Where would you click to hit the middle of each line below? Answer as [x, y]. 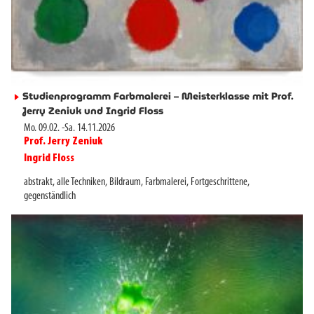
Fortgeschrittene [219, 183]
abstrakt [38, 183]
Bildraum [125, 183]
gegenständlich [50, 197]
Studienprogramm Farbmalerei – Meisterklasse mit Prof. [158, 96]
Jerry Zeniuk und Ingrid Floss [93, 111]
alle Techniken [81, 183]
